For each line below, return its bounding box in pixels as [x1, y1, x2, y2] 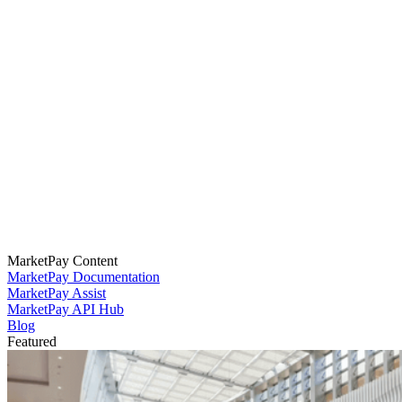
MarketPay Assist [7, 285, 106, 301]
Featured [7, 334, 57, 350]
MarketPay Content [7, 253, 118, 269]
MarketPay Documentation [7, 269, 160, 285]
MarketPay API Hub [7, 301, 124, 318]
